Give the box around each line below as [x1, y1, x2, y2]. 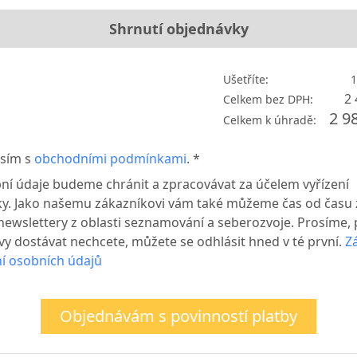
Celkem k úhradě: [223, 112, 316, 128]
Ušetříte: [223, 72, 269, 88]
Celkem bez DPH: [223, 92, 313, 108]
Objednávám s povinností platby [60, 305, 297, 328]
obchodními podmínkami [34, 150, 186, 168]
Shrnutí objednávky [108, 19, 249, 39]
